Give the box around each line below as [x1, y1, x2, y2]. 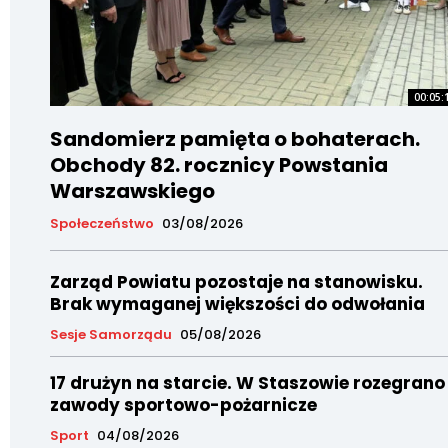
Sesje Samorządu [50, 325, 172, 345]
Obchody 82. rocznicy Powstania [50, 151, 388, 180]
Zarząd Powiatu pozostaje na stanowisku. [50, 270, 423, 295]
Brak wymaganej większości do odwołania [50, 292, 425, 317]
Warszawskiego [50, 177, 215, 206]
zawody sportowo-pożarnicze [50, 393, 317, 418]
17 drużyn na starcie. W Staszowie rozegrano [50, 371, 445, 396]
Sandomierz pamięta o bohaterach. [50, 125, 420, 154]
